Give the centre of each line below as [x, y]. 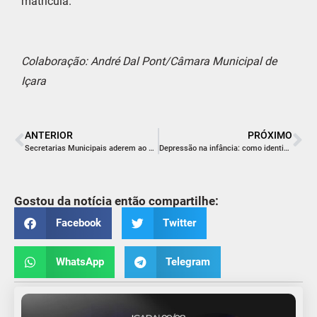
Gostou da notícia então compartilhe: [116, 201]
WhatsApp [80, 262]
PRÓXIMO [270, 135]
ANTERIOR [49, 135]
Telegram [188, 262]
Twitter [179, 223]
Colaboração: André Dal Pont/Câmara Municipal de [149, 61]
